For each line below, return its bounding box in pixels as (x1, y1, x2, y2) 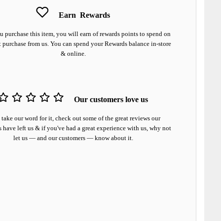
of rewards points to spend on (92, 30, 171, 38)
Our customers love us (74, 95, 148, 104)
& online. (60, 50, 86, 58)
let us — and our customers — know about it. (13, 134, 133, 142)
